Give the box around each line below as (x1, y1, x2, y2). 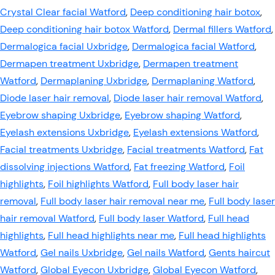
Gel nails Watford (127, 246, 204, 259)
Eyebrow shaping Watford (125, 109, 240, 122)
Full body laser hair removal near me (41, 195, 204, 207)
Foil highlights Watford (48, 177, 149, 190)
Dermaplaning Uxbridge (41, 74, 147, 87)
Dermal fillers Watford (173, 23, 271, 36)
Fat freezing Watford (134, 160, 225, 173)
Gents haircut (209, 246, 270, 259)
